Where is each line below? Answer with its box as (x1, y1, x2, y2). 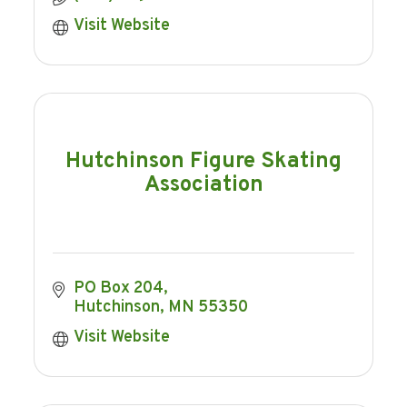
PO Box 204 (73, 278, 164, 300)
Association (144, 171, 263, 199)
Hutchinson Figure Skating (65, 147, 342, 175)
